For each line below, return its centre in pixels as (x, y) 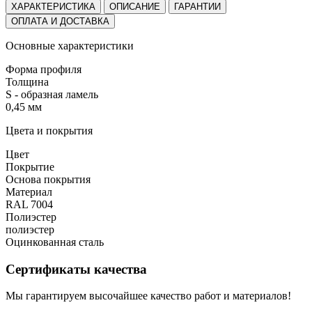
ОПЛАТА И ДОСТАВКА (60, 21)
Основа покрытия (48, 179)
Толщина (27, 81)
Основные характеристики (70, 45)
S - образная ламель (52, 94)
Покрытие (30, 166)
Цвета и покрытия (49, 130)
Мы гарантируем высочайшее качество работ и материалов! (148, 296)
